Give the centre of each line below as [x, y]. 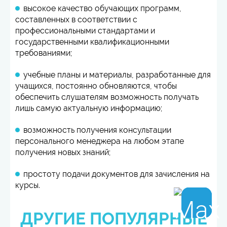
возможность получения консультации [97, 130]
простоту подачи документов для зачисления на [117, 174]
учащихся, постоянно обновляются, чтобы [96, 86]
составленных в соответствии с [76, 20]
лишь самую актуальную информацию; [89, 108]
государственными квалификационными [92, 42]
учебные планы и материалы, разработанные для [117, 75]
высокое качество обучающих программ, [102, 8]
